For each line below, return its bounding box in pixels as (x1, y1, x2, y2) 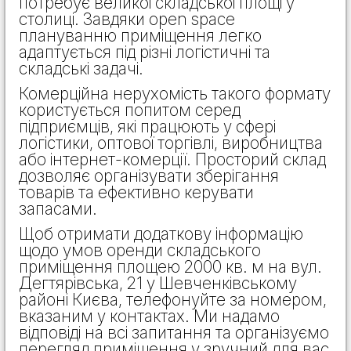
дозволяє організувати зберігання (19, 165, 279, 186)
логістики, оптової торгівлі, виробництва (19, 132, 323, 153)
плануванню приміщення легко (19, 25, 262, 45)
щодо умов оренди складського (19, 240, 261, 260)
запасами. (19, 198, 97, 219)
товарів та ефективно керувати (19, 182, 254, 202)
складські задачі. (19, 58, 143, 78)
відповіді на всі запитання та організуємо (19, 322, 329, 342)
